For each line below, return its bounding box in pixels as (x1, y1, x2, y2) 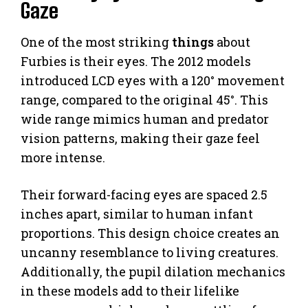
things (172, 33, 214, 50)
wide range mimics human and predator (21, 110, 269, 127)
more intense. (21, 148, 105, 166)
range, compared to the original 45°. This (21, 91, 268, 108)
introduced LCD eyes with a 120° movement (21, 71, 285, 89)
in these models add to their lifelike (21, 282, 239, 299)
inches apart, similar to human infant (21, 205, 253, 222)
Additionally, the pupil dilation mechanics (21, 263, 285, 280)
